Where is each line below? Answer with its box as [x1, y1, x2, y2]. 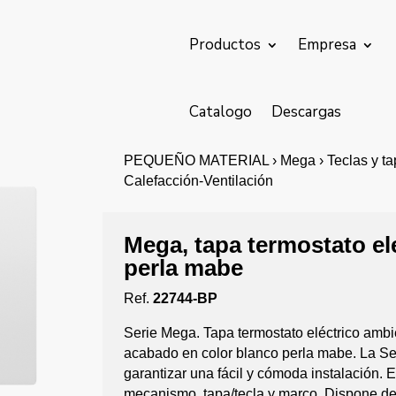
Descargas [271, 102, 342, 122]
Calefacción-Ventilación [124, 173, 274, 188]
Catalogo [189, 102, 253, 122]
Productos [189, 34, 262, 55]
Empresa [298, 34, 357, 55]
